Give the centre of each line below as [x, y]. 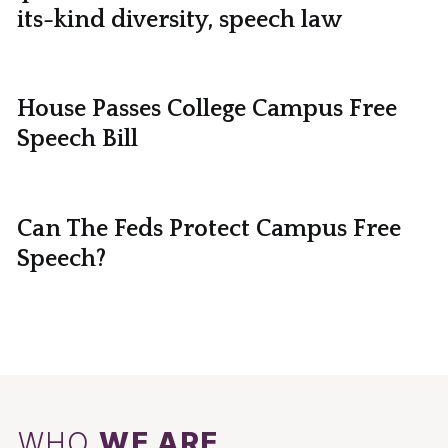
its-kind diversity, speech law [179, 20]
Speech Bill [77, 139]
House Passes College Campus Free [206, 109]
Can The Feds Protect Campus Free [208, 228]
